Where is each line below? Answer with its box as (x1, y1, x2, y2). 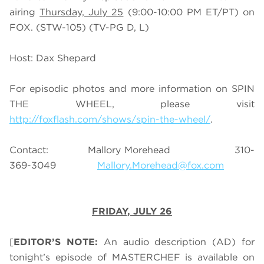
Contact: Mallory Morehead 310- (9, 144, 255, 156)
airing (9, 6, 40, 18)
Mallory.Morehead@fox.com (97, 160, 224, 171)
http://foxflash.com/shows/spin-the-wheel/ (9, 114, 210, 126)
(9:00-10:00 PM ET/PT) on (123, 6, 255, 18)
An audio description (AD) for (103, 236, 255, 248)
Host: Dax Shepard (9, 52, 96, 64)
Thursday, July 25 (39, 6, 124, 18)
